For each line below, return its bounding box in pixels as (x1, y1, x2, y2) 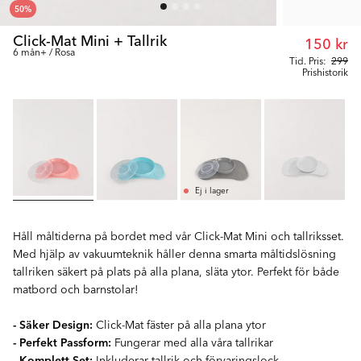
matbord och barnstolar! (13, 280, 139, 297)
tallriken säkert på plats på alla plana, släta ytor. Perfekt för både (13, 263, 339, 280)
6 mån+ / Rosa (13, 44, 75, 59)
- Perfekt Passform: (13, 334, 111, 351)
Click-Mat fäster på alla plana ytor (93, 316, 266, 333)
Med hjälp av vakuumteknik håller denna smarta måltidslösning (13, 245, 336, 262)
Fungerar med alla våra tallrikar (111, 334, 273, 351)
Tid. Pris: (289, 53, 326, 68)
